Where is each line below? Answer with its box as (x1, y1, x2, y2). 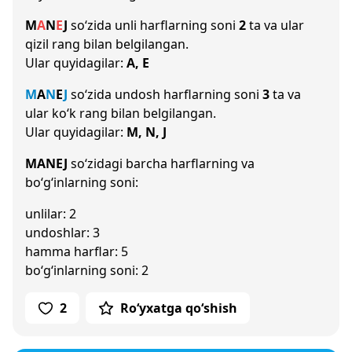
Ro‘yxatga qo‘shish (120, 299, 237, 317)
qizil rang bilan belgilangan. (25, 35, 189, 53)
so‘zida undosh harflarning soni (68, 86, 262, 103)
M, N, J (126, 123, 167, 141)
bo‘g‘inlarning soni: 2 (25, 262, 148, 279)
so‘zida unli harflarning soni (68, 16, 239, 34)
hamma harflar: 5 (25, 243, 128, 260)
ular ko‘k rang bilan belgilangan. (25, 104, 216, 122)
